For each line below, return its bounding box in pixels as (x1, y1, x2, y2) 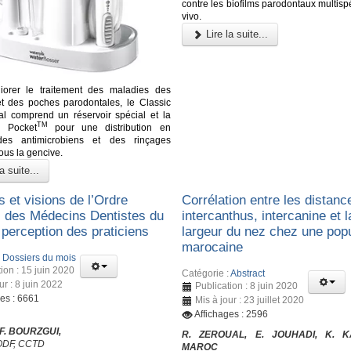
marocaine (182, 240, 244, 255)
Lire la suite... (203, 27, 269, 40)
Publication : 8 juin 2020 (195, 280, 299, 292)
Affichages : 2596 (194, 309, 269, 320)
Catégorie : (182, 268, 231, 280)
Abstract (230, 268, 266, 280)
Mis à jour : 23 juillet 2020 (195, 295, 305, 306)
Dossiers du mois (2, 252, 76, 264)
